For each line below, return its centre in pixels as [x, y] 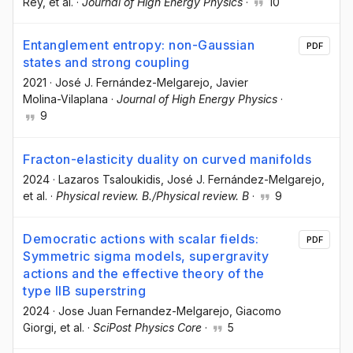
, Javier [229, 83]
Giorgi [38, 327]
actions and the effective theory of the [144, 273]
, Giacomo [255, 310]
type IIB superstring [84, 290]
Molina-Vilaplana [65, 99]
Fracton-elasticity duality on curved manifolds [167, 159]
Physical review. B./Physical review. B [152, 195]
